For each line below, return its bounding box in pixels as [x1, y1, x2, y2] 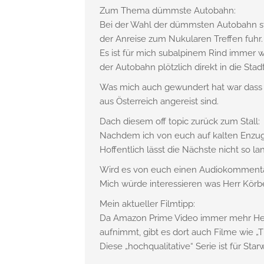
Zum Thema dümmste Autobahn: [99, 5, 236, 16]
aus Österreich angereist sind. [99, 96, 219, 107]
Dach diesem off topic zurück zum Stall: [99, 116, 260, 127]
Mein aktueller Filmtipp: [99, 199, 195, 209]
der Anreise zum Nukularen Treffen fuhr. [99, 34, 263, 44]
